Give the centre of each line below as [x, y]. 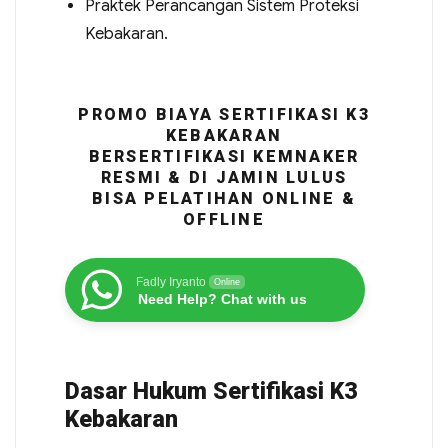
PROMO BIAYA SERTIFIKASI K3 [224, 114]
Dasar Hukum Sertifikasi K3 [210, 391]
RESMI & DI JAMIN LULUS [224, 177]
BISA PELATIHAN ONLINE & [224, 198]
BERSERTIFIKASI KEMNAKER [224, 156]
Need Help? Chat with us [222, 299]
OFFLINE [224, 219]
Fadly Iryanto [170, 282]
